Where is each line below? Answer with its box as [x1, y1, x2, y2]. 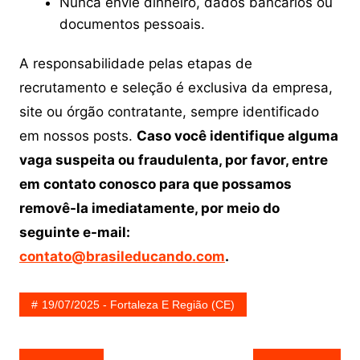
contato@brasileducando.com [18, 248, 225, 265]
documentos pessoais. [59, 16, 205, 33]
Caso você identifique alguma [136, 128, 338, 145]
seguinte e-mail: [18, 224, 130, 241]
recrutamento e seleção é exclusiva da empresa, [18, 80, 333, 96]
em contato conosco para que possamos [18, 176, 292, 193]
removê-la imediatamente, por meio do [18, 200, 280, 217]
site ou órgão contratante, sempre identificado [18, 104, 319, 121]
